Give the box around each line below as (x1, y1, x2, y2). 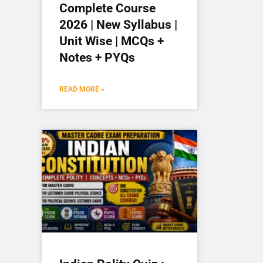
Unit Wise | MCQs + (59, 33, 164, 48)
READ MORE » (59, 85, 104, 93)
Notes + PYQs (59, 50, 135, 65)
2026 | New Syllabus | (59, 17, 177, 32)
